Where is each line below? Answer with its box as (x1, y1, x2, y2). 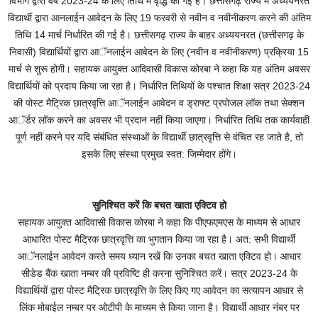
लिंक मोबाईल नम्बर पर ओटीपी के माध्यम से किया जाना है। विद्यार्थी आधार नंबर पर (18, 302, 300, 313)
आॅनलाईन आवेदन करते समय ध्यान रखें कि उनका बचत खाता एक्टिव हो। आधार (17, 251, 301, 262)
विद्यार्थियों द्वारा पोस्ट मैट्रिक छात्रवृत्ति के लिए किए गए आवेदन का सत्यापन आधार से (15, 285, 303, 296)
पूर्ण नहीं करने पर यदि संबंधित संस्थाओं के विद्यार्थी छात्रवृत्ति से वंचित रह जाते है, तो (15, 131, 303, 143)
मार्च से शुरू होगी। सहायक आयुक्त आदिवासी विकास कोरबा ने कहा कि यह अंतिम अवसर (8, 63, 310, 75)
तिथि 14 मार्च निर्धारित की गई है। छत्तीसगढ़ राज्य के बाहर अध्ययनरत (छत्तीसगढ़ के (14, 29, 304, 40)
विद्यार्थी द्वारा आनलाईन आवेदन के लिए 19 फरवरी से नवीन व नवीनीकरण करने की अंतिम (7, 12, 311, 23)
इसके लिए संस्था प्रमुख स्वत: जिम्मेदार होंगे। (81, 148, 237, 160)
